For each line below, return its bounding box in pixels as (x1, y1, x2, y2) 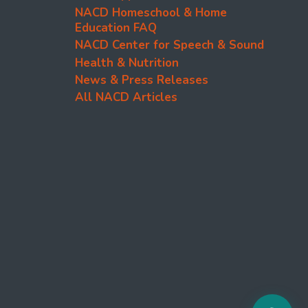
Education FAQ (75, 19, 157, 36)
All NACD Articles (75, 89, 177, 106)
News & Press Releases (75, 71, 208, 88)
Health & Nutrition (75, 54, 179, 71)
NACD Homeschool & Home (75, 4, 227, 21)
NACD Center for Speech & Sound (75, 37, 264, 54)
